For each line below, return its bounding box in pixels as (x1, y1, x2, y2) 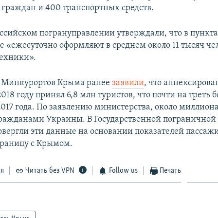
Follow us (109, 166, 138, 175)
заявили (112, 78, 145, 88)
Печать (160, 166, 182, 175)
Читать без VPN (25, 166, 75, 175)
